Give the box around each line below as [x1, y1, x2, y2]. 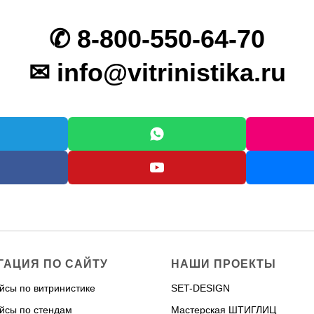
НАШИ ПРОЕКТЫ [171, 258, 276, 270]
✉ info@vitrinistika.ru [28, 58, 286, 87]
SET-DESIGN [171, 282, 230, 294]
